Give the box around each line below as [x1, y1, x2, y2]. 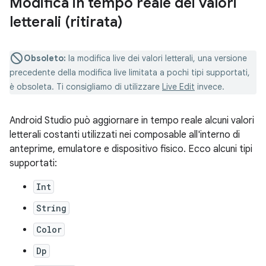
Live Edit [162, 81, 195, 92]
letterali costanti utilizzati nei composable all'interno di [9, 128, 240, 141]
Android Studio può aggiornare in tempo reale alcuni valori [9, 114, 254, 126]
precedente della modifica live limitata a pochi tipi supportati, [9, 66, 250, 78]
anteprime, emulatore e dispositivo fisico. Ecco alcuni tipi [9, 142, 252, 155]
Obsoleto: [24, 52, 66, 64]
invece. [195, 81, 224, 92]
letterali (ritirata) [9, 12, 122, 31]
